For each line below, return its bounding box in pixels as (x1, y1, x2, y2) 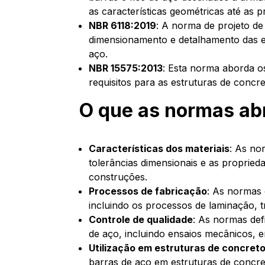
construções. (89, 171, 148, 183)
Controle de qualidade (89, 214, 193, 225)
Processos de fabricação (89, 185, 208, 197)
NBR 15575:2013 (89, 62, 163, 74)
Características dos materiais (89, 143, 230, 154)
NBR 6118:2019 (89, 20, 157, 31)
